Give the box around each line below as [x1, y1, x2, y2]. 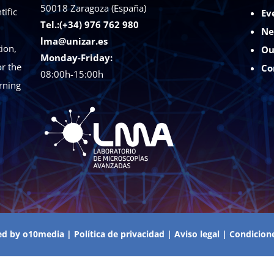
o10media [22, 228, 64, 240]
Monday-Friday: [40, 51, 113, 64]
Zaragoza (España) [70, 2, 147, 15]
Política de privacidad [73, 228, 165, 240]
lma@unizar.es [40, 35, 108, 48]
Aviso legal [174, 228, 220, 240]
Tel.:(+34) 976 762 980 [40, 18, 139, 31]
